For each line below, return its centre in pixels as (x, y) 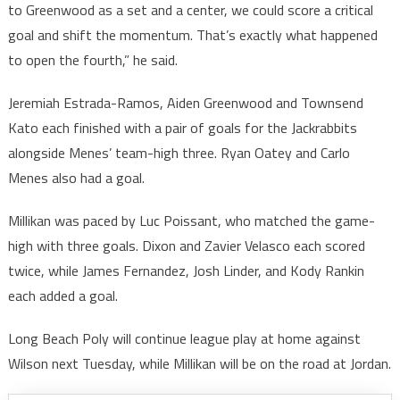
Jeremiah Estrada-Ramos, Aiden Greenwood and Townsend (185, 103)
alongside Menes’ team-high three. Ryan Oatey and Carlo (179, 153)
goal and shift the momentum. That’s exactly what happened (192, 35)
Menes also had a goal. (76, 178)
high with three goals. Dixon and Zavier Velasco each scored (186, 246)
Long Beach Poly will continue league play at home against (184, 339)
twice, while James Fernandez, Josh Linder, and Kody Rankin (186, 271)
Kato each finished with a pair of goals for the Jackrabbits (182, 128)
